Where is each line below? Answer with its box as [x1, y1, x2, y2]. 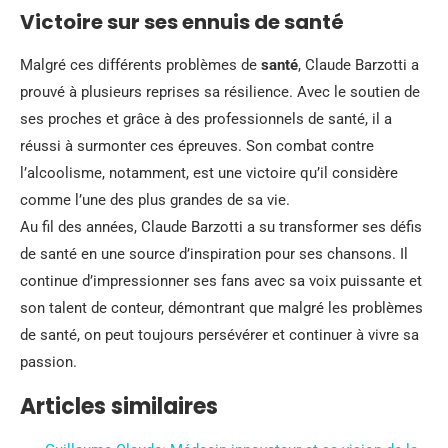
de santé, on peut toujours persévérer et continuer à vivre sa [20, 325, 419, 344]
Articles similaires [20, 390, 218, 422]
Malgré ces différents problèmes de [20, 55, 261, 74]
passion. [20, 352, 77, 371]
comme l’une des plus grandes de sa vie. [20, 190, 290, 209]
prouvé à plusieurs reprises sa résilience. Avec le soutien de [20, 82, 420, 101]
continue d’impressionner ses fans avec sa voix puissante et [20, 271, 422, 290]
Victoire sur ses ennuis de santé [20, 7, 344, 36]
